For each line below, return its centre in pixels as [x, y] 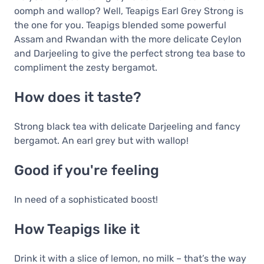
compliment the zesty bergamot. [86, 68]
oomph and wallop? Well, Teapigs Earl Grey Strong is [129, 11]
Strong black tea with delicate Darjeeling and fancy [127, 127]
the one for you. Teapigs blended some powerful [120, 25]
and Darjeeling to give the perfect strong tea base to [130, 54]
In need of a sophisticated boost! [86, 200]
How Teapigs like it [77, 230]
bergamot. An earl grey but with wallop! [101, 141]
